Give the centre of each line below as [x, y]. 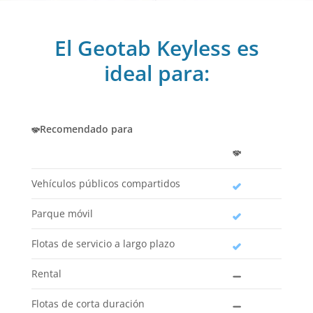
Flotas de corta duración [88, 304]
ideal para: [156, 73]
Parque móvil [62, 214]
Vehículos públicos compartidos [106, 184]
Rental [46, 274]
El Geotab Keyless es [156, 48]
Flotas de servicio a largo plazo [103, 244]
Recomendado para [86, 129]
